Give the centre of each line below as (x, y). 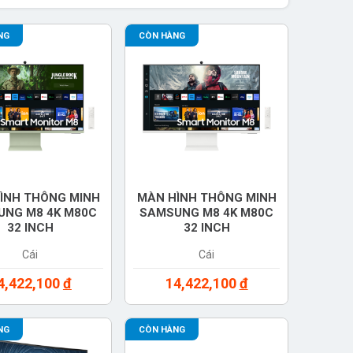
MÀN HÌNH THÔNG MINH (206, 198)
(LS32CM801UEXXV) (206, 243)
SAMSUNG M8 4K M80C (207, 213)
